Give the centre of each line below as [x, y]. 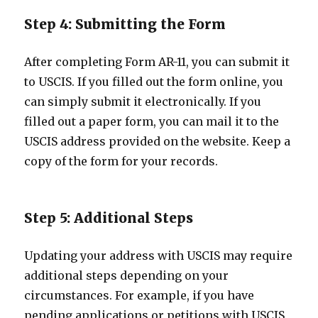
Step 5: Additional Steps [109, 218]
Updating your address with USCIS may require [159, 256]
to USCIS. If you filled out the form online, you [154, 82]
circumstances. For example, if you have [139, 295]
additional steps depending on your [127, 275]
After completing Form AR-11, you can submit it [157, 62]
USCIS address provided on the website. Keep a [158, 141]
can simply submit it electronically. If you [143, 102]
